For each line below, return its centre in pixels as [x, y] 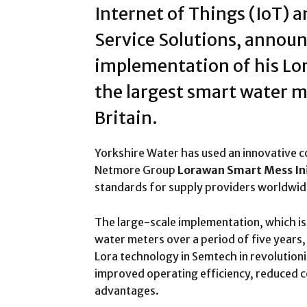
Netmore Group [136, 170]
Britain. [126, 118]
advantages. [127, 290]
